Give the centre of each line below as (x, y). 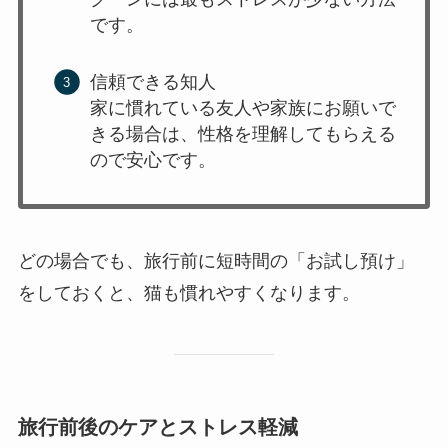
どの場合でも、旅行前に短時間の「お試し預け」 (215, 261)
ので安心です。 (153, 159)
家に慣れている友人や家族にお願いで (243, 107)
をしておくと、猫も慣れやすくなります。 (188, 293)
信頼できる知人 (153, 81)
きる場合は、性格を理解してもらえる (243, 133)
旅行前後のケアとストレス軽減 (157, 426)
